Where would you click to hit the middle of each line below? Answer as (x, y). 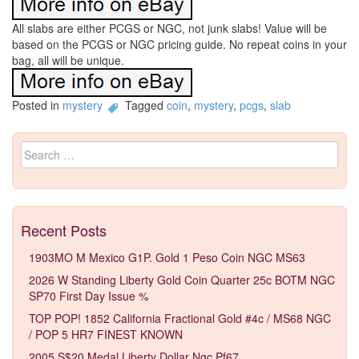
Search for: (49, 149)
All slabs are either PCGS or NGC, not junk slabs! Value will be (169, 28)
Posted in (37, 105)
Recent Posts (64, 230)
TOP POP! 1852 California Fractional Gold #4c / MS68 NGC (180, 318)
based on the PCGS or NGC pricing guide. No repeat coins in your (179, 44)
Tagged (144, 105)
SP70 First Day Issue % (89, 295)
